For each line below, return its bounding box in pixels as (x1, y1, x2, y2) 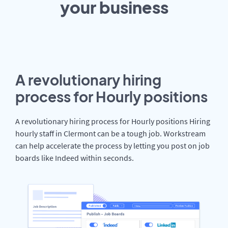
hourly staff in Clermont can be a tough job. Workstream (15, 128, 206, 138)
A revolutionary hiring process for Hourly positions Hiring (15, 116, 210, 126)
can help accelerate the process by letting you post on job (15, 140, 210, 151)
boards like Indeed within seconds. (15, 152, 134, 163)
